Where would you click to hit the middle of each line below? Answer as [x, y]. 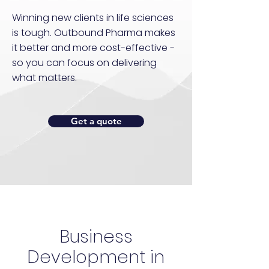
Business [96, 237]
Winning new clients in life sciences [93, 18]
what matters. [44, 78]
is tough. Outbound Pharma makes [94, 33]
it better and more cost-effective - [93, 48]
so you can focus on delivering [84, 63]
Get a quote [96, 121]
